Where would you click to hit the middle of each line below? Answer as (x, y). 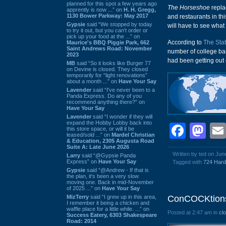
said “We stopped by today (119, 24)
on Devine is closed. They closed (107, 69)
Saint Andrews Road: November (109, 48)
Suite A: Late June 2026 (98, 147)
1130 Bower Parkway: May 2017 (107, 15)
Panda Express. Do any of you (104, 96)
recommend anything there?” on (106, 102)
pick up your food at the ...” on (103, 36)
